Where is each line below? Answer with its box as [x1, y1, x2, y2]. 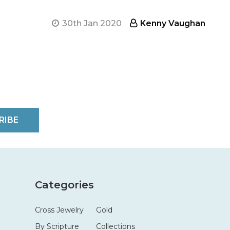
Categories [34, 179, 94, 191]
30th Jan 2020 [62, 18, 122, 28]
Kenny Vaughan [140, 18, 205, 28]
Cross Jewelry [34, 205, 84, 215]
